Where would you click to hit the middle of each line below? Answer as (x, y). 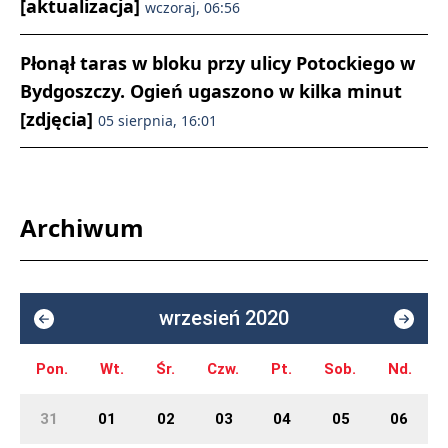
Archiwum (82, 228)
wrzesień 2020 (224, 318)
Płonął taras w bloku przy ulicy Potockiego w (217, 63)
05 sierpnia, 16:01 (157, 121)
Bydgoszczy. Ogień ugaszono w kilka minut (211, 91)
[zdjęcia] (59, 119)
